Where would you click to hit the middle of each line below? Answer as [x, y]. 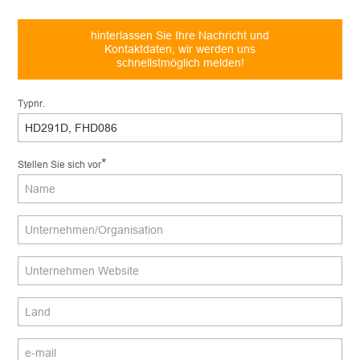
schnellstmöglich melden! [180, 62]
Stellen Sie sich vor [60, 164]
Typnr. [32, 103]
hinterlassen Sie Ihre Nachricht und [180, 35]
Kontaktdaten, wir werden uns [180, 49]
